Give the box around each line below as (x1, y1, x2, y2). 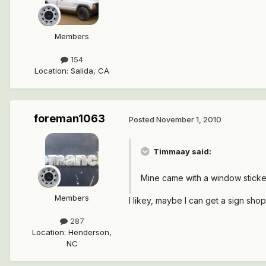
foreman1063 (34, 112, 105, 125)
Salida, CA (71, 66, 109, 76)
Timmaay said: (151, 147, 211, 157)
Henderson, (68, 227, 112, 237)
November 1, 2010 (156, 114, 221, 124)
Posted (129, 114, 156, 124)
